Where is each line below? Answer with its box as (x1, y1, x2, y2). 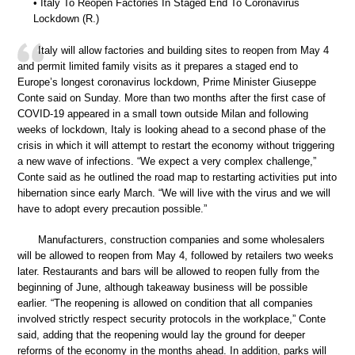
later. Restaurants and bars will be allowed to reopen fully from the (17, 265, 319, 277)
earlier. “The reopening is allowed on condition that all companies (17, 297, 313, 309)
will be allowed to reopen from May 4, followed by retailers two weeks (17, 250, 334, 261)
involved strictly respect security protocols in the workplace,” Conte (17, 313, 326, 325)
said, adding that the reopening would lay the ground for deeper (17, 329, 305, 341)
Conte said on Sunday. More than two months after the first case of (17, 91, 326, 104)
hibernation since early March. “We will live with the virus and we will (17, 186, 330, 199)
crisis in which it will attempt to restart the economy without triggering (17, 139, 334, 151)
